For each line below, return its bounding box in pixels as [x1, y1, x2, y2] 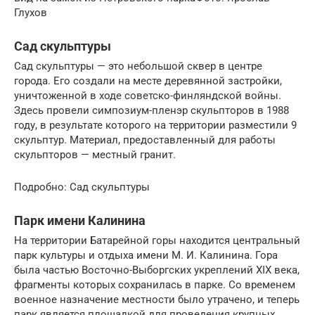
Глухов [14, 6, 47, 19]
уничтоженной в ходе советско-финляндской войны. [14, 89, 281, 102]
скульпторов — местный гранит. [14, 148, 176, 161]
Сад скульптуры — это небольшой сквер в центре [14, 59, 262, 72]
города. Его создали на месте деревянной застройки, [14, 74, 282, 87]
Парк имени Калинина [14, 212, 146, 228]
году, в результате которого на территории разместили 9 [14, 118, 297, 131]
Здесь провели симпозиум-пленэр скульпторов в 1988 [14, 103, 289, 117]
